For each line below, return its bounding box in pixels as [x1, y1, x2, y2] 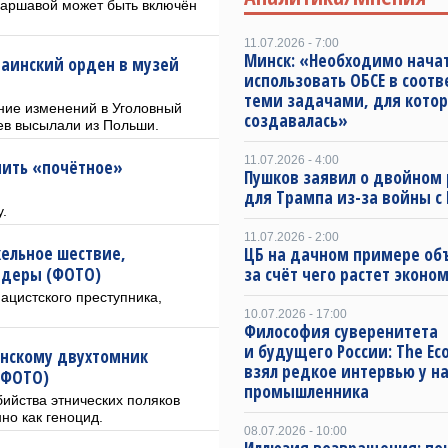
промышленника [244, 380, 369, 403]
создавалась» [244, 109, 348, 132]
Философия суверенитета [244, 320, 438, 343]
